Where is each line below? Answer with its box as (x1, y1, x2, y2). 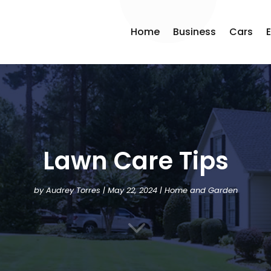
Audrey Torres (45, 184, 100, 197)
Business (173, 25, 217, 39)
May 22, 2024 (107, 184, 157, 197)
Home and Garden (164, 184, 238, 197)
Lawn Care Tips (42, 144, 229, 178)
